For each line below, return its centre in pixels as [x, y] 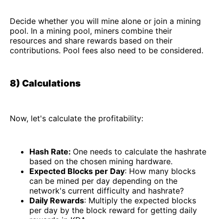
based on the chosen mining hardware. [101, 161]
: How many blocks [160, 171]
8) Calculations [45, 84]
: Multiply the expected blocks [140, 200]
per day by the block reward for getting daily [113, 210]
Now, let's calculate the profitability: [77, 118]
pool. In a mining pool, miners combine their [91, 31]
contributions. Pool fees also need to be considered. [107, 51]
